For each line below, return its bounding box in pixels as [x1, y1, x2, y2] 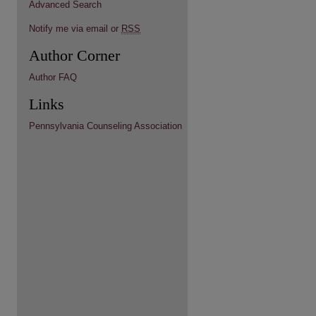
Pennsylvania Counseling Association [29, 121, 182, 131]
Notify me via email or [29, 23, 121, 34]
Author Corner [29, 47, 120, 64]
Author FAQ [29, 72, 77, 83]
